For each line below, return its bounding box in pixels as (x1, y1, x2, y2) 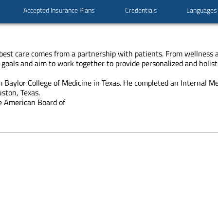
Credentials (125, 4, 158, 15)
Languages (186, 4, 217, 15)
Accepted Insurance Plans (23, 4, 95, 15)
